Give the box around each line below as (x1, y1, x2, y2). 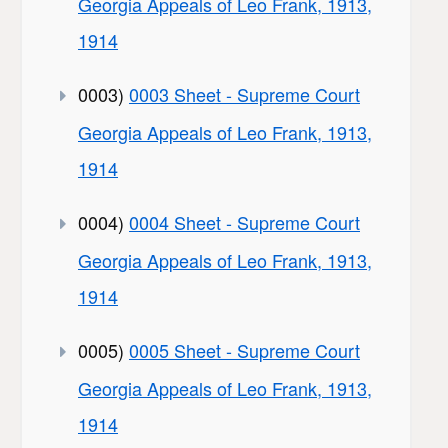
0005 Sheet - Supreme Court (129, 337, 360, 364)
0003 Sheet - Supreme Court (129, 81, 360, 108)
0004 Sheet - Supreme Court (129, 209, 360, 236)
